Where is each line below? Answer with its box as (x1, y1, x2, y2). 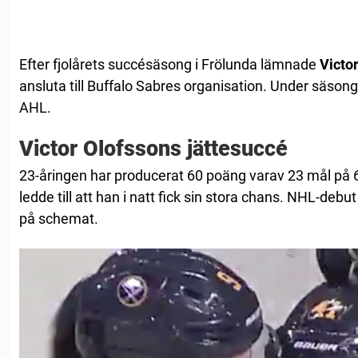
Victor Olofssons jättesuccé (19, 135, 288, 161)
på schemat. (19, 209, 98, 227)
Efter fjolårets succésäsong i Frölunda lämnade (19, 55, 320, 73)
